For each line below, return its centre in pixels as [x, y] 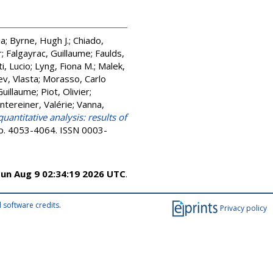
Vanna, [90, 104]
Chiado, [88, 40]
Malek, [112, 66]
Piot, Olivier [65, 91]
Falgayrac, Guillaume [48, 53]
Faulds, [110, 53]
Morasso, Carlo [74, 79]
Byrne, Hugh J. [39, 40]
